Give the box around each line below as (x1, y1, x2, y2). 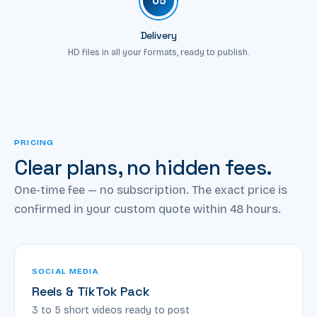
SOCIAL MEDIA (32, 265, 99, 276)
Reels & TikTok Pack (32, 282, 150, 299)
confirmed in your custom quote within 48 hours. (14, 202, 281, 216)
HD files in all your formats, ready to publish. (68, 46, 249, 57)
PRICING (14, 137, 54, 147)
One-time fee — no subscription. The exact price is (14, 183, 287, 197)
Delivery (140, 28, 177, 42)
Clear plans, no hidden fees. (14, 154, 272, 180)
